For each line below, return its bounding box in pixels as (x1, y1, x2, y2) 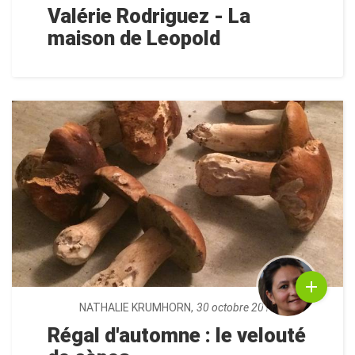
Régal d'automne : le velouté (48, 323, 306, 348)
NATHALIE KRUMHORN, (78, 301, 193, 315)
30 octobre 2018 (196, 301, 277, 315)
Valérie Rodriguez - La (48, 4, 250, 29)
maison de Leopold (48, 26, 220, 51)
